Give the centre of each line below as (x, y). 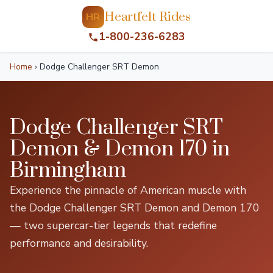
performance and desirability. (79, 243)
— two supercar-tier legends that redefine (113, 225)
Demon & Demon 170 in (120, 149)
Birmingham (68, 171)
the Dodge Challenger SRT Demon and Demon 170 (135, 208)
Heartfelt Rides (147, 17)
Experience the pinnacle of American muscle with (128, 190)
